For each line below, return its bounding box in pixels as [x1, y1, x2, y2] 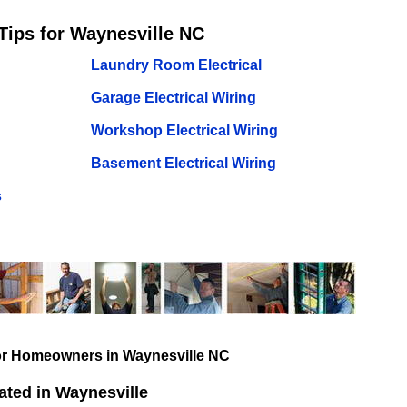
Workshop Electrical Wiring [90, 123, 278, 138]
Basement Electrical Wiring [90, 155, 276, 171]
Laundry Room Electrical [90, 57, 262, 73]
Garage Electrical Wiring [90, 90, 256, 105]
